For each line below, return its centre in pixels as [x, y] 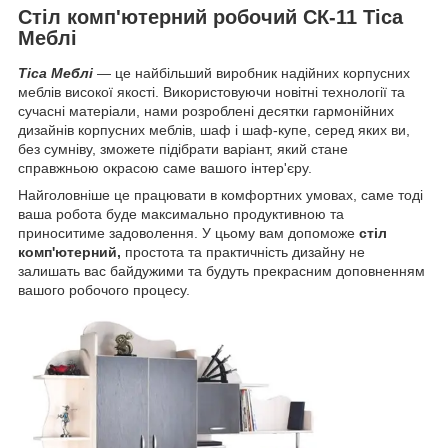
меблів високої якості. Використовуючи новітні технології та [211, 92]
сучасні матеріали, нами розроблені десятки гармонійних [206, 111]
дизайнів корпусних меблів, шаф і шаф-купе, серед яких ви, [214, 130]
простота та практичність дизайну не [243, 252]
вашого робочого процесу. [106, 290]
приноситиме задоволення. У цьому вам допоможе [188, 233]
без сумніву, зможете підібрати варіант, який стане [183, 149]
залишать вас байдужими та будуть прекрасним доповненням [221, 271]
